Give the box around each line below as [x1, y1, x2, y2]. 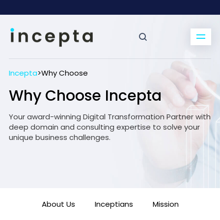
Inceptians [94, 199, 133, 209]
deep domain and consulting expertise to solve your [8, 122, 200, 132]
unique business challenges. [8, 132, 110, 142]
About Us [41, 199, 75, 209]
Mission [152, 199, 179, 209]
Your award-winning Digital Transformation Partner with [8, 111, 211, 122]
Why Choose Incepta [8, 85, 162, 106]
